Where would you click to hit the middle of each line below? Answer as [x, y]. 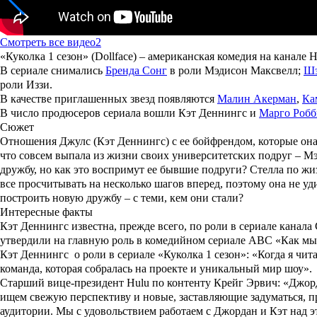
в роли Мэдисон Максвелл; [235, 71]
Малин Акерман [257, 99]
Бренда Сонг [136, 71]
